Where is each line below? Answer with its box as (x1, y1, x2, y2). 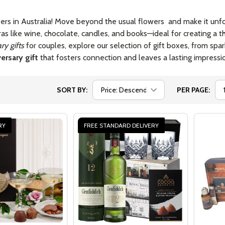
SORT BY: (57, 85, 87, 95)
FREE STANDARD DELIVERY (84, 122, 159, 130)
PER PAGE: (177, 85, 210, 95)
